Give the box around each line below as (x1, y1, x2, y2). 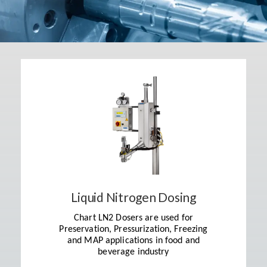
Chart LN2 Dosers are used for (74, 213, 193, 223)
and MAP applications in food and (67, 235, 200, 246)
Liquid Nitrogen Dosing (71, 189, 196, 204)
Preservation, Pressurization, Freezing (59, 224, 208, 234)
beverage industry (98, 247, 169, 257)
